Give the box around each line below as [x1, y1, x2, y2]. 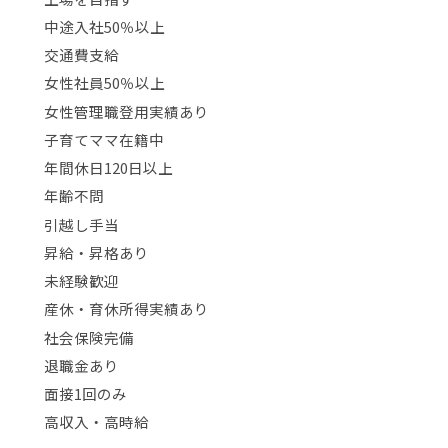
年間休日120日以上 [43, 157, 173, 179]
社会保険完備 [43, 326, 134, 348]
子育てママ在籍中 [43, 128, 164, 150]
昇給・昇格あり [43, 241, 149, 263]
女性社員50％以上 [43, 72, 165, 94]
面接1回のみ [43, 383, 127, 405]
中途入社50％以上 [43, 15, 165, 37]
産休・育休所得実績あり [43, 298, 209, 320]
